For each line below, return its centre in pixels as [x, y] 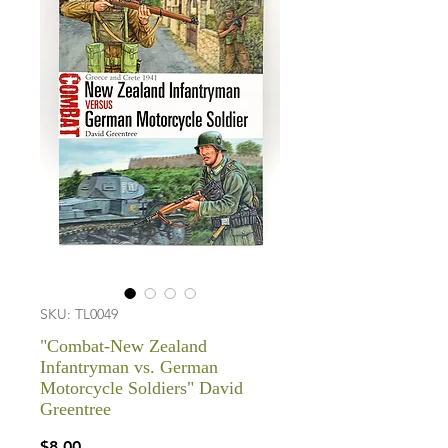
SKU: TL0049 [79, 314]
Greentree [75, 409]
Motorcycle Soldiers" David [141, 388]
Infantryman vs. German [129, 367]
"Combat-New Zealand [123, 346]
